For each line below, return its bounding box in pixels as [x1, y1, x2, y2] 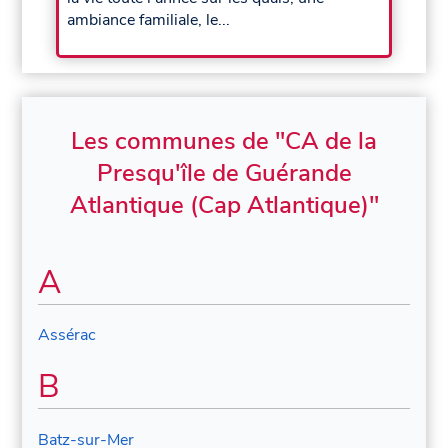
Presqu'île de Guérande [96, 156, 352, 189]
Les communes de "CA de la [71, 124, 377, 157]
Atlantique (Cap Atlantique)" [69, 188, 379, 221]
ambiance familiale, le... [67, 8, 231, 31]
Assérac [38, 324, 97, 347]
